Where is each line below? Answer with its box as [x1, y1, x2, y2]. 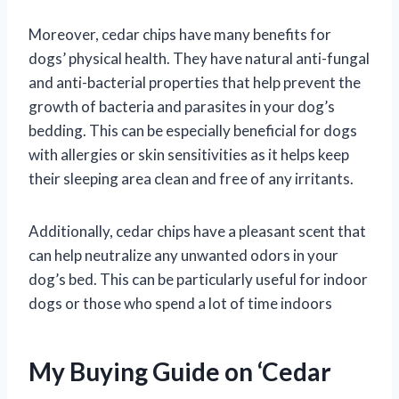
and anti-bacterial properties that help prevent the [28, 73, 361, 93]
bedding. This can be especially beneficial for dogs [28, 121, 357, 141]
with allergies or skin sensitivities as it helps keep [28, 145, 349, 165]
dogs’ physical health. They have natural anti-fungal [28, 49, 370, 69]
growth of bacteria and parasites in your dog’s [28, 97, 335, 117]
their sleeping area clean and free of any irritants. [28, 169, 354, 189]
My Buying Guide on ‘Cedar [28, 356, 331, 387]
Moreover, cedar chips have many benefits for [28, 25, 331, 45]
